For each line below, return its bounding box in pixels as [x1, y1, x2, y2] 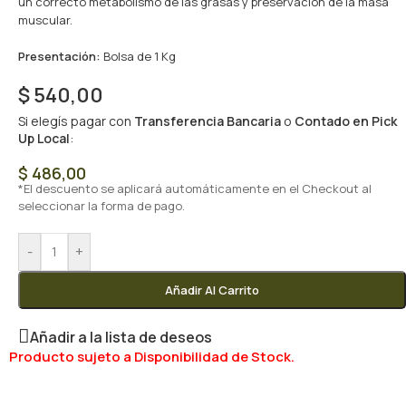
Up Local [18, 130, 70, 147]
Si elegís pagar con [18, 112, 134, 130]
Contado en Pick [295, 112, 397, 130]
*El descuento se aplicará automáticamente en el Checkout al [18, 180, 372, 197]
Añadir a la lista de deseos [30, 326, 212, 347]
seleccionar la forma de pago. [18, 198, 185, 214]
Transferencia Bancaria [134, 112, 281, 130]
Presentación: [18, 48, 101, 64]
